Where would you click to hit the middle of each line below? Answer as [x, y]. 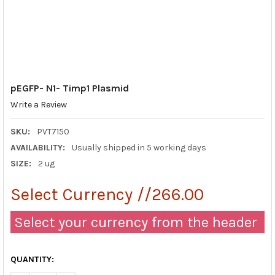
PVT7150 [53, 131]
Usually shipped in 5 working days [139, 147]
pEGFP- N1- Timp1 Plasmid [69, 88]
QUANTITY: [32, 259]
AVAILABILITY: [37, 147]
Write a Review [38, 105]
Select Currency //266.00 [107, 194]
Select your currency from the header [134, 222]
